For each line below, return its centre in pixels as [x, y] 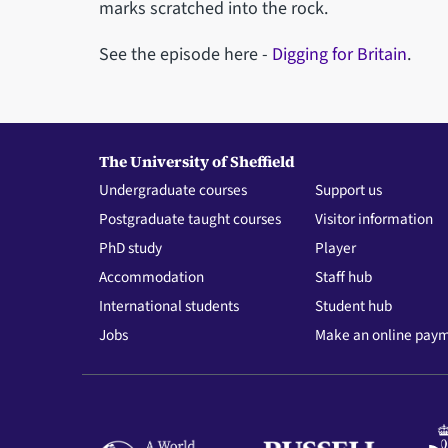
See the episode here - [185, 54]
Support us [349, 190]
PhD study [130, 248]
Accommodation [151, 277]
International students [168, 306]
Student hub [354, 306]
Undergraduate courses [172, 190]
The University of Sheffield [196, 162]
